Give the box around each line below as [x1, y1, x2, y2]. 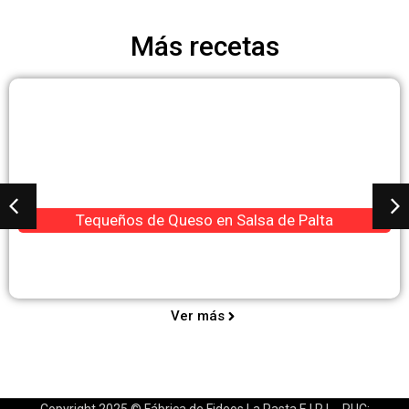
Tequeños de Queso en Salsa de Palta [76, 211, 333, 230]
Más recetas [130, 30, 279, 63]
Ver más [171, 308, 225, 325]
